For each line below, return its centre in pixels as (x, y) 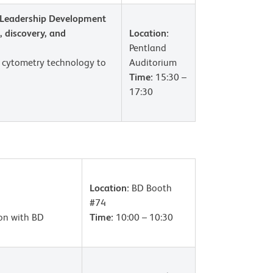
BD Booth (151, 188)
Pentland (148, 48)
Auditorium (153, 62)
